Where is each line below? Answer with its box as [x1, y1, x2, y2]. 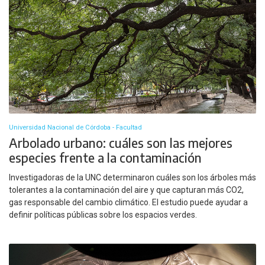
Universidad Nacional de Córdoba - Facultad [9, 124, 142, 132]
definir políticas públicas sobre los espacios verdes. [9, 209, 197, 219]
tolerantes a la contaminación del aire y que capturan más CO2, [9, 185, 244, 195]
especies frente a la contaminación [9, 150, 202, 166]
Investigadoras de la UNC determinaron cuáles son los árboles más [9, 172, 256, 182]
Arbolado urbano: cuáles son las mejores [9, 135, 232, 151]
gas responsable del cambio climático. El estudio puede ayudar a [9, 197, 248, 207]
